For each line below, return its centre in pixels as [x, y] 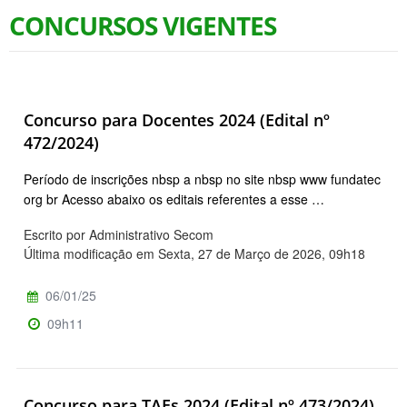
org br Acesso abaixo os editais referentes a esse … [174, 199]
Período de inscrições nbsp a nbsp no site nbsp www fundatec [202, 179]
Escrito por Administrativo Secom [119, 235]
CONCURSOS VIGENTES [143, 25]
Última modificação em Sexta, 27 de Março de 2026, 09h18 [194, 254]
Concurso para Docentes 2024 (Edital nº [177, 119]
